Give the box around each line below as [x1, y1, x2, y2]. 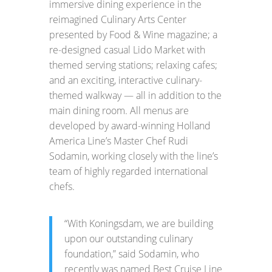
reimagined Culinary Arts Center [49, 13, 186, 26]
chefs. [49, 180, 75, 193]
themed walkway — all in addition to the [49, 89, 222, 102]
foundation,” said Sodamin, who [64, 247, 199, 260]
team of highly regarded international [49, 165, 208, 178]
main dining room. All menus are [49, 104, 189, 117]
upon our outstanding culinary [64, 232, 192, 245]
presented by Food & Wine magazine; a [49, 28, 217, 41]
